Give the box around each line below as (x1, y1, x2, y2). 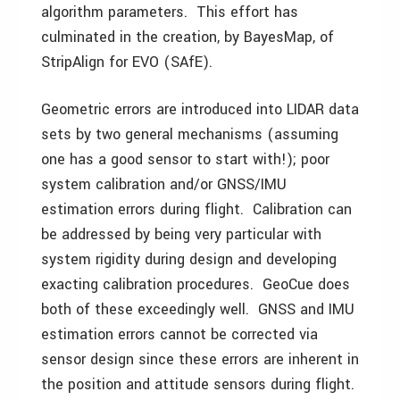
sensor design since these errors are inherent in (41, 349, 359, 371)
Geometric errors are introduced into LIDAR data (41, 99, 359, 121)
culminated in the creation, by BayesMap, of (41, 27, 334, 48)
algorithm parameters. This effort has (41, 2, 298, 23)
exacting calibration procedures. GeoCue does (41, 274, 350, 296)
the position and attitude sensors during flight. (41, 374, 359, 396)
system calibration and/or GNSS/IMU (41, 174, 287, 196)
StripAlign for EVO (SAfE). (41, 52, 212, 73)
